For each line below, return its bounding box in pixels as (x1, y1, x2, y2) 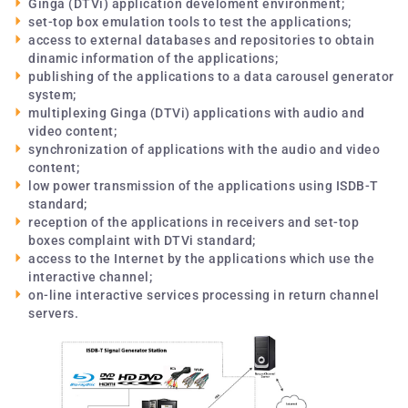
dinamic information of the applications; (28, 51, 278, 66)
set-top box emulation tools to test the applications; (28, 15, 352, 29)
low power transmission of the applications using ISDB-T (28, 178, 379, 193)
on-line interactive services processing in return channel (28, 288, 380, 302)
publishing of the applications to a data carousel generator (28, 69, 394, 84)
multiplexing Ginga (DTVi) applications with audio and (28, 106, 365, 120)
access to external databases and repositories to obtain (28, 33, 375, 47)
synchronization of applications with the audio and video (28, 142, 380, 157)
